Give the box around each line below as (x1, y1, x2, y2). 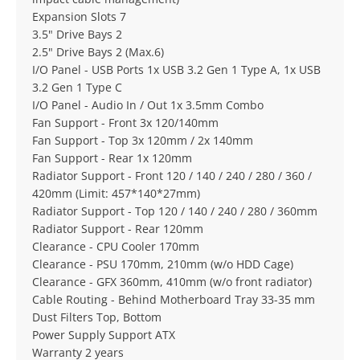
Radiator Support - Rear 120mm (32, 221, 203, 236)
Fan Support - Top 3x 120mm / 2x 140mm (32, 133, 253, 148)
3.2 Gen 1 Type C (32, 80, 122, 95)
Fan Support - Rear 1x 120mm (32, 150, 192, 166)
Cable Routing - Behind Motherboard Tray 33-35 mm (32, 292, 315, 307)
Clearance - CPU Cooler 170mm (32, 239, 199, 254)
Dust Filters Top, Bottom (32, 309, 162, 325)
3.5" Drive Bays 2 (32, 27, 122, 42)
